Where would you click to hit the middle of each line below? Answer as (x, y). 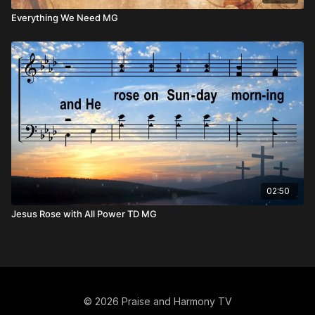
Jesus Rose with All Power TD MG (84, 213)
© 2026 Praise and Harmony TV (157, 301)
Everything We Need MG (65, 18)
